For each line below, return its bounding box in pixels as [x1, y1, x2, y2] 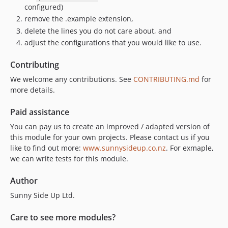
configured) [24, 2, 63, 12]
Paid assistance [10, 106, 69, 118]
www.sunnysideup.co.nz [83, 143, 166, 153]
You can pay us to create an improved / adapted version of [10, 122, 210, 131]
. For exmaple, [166, 143, 214, 153]
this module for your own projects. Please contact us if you [10, 132, 210, 142]
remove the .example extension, [24, 14, 133, 23]
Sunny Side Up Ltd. [10, 190, 75, 200]
